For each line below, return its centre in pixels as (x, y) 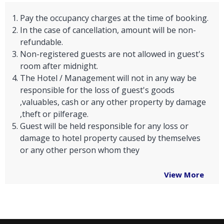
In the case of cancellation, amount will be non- (108, 30)
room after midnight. (59, 66)
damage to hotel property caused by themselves (110, 138)
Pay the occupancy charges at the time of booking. (114, 18)
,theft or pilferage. (54, 114)
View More (184, 175)
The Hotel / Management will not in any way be (108, 78)
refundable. (41, 42)
